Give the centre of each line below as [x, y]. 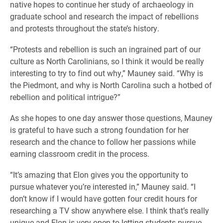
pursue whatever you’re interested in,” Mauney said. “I [103, 186]
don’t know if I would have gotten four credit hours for [104, 198]
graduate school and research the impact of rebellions [104, 16]
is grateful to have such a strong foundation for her [99, 129]
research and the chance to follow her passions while [103, 141]
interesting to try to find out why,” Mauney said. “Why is [107, 73]
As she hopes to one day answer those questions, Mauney [111, 117]
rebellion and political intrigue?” [65, 97]
